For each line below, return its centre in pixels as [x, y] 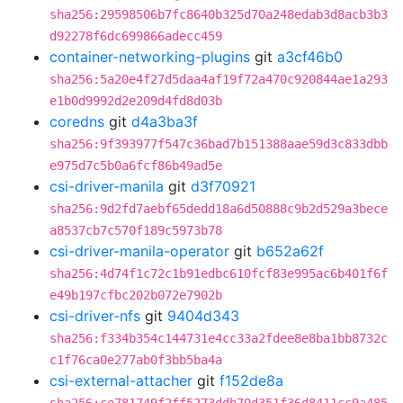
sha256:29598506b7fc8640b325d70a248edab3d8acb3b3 [219, 14]
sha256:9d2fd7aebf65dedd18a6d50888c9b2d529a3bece [219, 209]
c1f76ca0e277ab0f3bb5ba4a [136, 360]
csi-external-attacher [121, 381]
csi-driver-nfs [95, 316]
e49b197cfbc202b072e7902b [136, 295]
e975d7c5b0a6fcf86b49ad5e [136, 166]
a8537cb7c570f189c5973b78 [136, 230]
